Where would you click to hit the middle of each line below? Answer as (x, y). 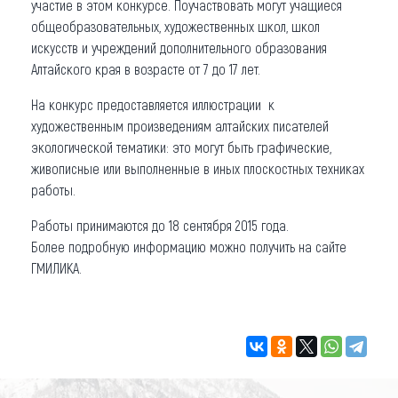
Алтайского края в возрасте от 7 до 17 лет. (146, 68)
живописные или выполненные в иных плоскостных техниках (198, 168)
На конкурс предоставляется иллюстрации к (153, 104)
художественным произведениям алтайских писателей (180, 125)
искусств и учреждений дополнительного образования (179, 47)
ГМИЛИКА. (56, 267)
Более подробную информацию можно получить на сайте (189, 246)
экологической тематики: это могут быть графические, (181, 147)
